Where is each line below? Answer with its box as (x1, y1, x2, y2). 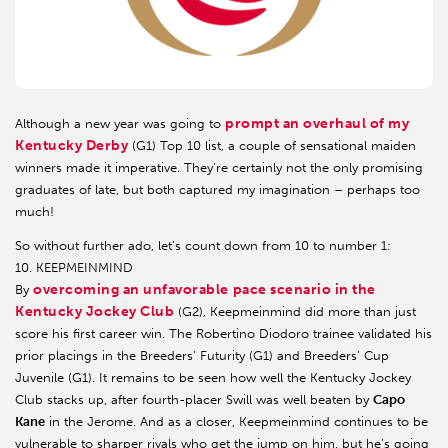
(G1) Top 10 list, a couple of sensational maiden (128, 138, 417, 154)
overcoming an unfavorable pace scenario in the (33, 281, 376, 299)
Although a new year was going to (15, 116, 225, 132)
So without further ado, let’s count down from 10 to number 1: (15, 238, 391, 254)
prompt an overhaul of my (225, 115, 410, 133)
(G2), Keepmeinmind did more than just (174, 304, 417, 320)
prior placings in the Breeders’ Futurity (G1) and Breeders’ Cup (15, 348, 389, 364)
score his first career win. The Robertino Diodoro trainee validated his (15, 326, 432, 342)
